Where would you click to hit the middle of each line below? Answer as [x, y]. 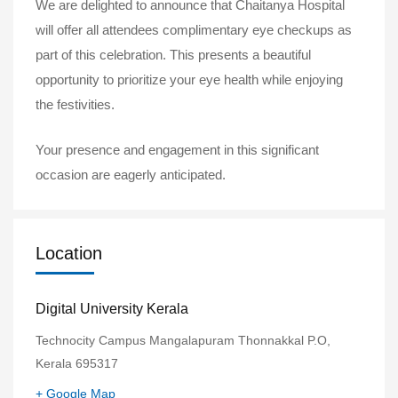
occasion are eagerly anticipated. [131, 174]
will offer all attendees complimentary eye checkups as [194, 30]
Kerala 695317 [77, 363]
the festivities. [75, 105]
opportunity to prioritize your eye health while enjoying [189, 80]
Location [69, 253]
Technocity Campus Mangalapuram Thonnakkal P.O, [183, 340]
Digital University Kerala [112, 308]
